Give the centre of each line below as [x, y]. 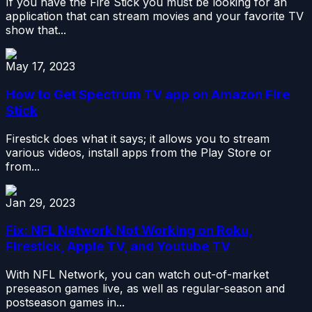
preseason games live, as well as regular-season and [145, 289]
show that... [36, 30]
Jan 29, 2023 [40, 202]
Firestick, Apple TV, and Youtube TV [118, 247]
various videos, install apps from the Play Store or [139, 152]
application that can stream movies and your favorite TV [155, 16]
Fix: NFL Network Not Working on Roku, [129, 231]
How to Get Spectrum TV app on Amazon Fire [148, 94]
